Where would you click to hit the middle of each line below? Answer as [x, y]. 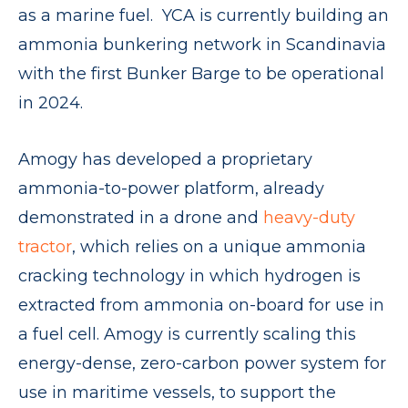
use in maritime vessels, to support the [177, 393]
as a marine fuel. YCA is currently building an [204, 15]
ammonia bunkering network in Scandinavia [202, 45]
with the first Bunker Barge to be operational [201, 74]
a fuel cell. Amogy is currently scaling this [187, 334]
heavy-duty [309, 218]
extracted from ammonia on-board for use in [201, 305]
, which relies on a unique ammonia [219, 247]
